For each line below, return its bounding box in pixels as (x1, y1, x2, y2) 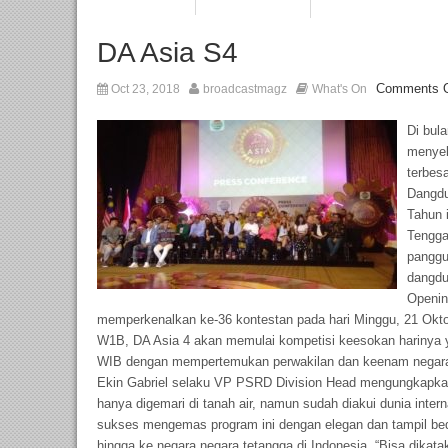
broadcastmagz (203, 82, 287, 97)
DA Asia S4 (97, 37, 238, 69)
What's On (312, 82, 367, 97)
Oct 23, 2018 (108, 82, 180, 97)
